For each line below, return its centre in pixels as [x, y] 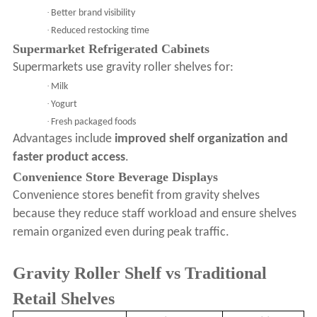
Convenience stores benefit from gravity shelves [136, 196]
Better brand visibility [93, 13]
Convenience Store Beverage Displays [115, 177]
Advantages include [63, 139]
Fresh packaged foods [93, 122]
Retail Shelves [63, 299]
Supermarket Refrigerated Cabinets [111, 49]
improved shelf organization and [201, 139]
